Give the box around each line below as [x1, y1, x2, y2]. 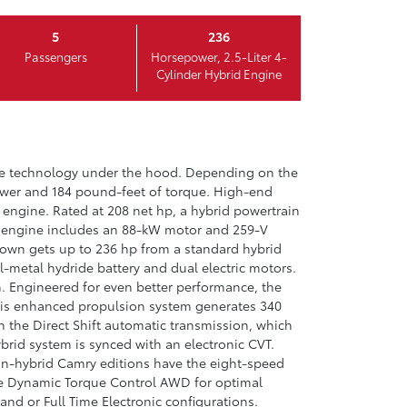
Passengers [24, 47, 87, 65]
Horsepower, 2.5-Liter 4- [151, 47, 287, 65]
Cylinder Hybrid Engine [156, 65, 282, 82]
